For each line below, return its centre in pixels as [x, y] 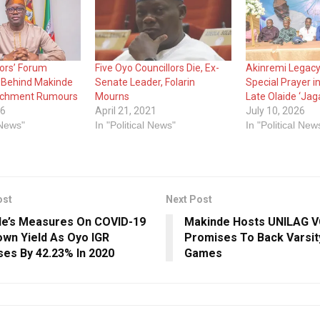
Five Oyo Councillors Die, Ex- [157, 67]
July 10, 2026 [275, 110]
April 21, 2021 [125, 110]
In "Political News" [135, 125]
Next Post [189, 199]
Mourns [112, 96]
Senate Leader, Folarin [145, 82]
